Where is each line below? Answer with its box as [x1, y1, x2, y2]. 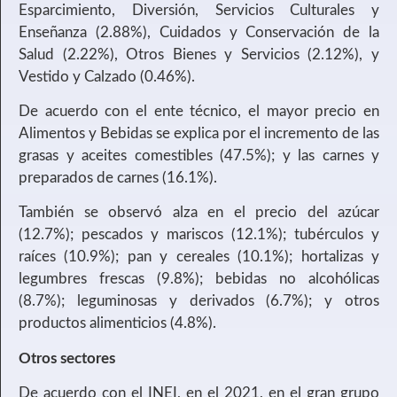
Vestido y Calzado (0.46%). [19, 68, 195, 84]
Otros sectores [19, 350, 115, 366]
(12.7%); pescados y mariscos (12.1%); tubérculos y [19, 227, 379, 243]
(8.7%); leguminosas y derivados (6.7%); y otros [19, 293, 379, 309]
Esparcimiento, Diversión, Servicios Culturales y [19, 2, 379, 18]
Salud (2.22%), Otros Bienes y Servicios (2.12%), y [19, 46, 379, 62]
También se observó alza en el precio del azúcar [19, 205, 379, 221]
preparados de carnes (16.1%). [19, 170, 217, 186]
